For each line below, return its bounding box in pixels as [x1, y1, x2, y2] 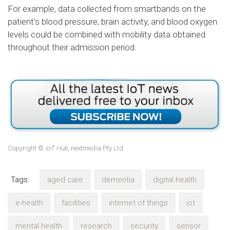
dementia [102, 175, 135, 185]
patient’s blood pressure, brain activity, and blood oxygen [8, 16, 217, 27]
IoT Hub [45, 144, 68, 152]
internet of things [109, 198, 168, 208]
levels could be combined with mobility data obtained [8, 29, 205, 40]
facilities [62, 198, 90, 208]
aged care [47, 175, 83, 185]
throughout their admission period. [8, 42, 137, 52]
